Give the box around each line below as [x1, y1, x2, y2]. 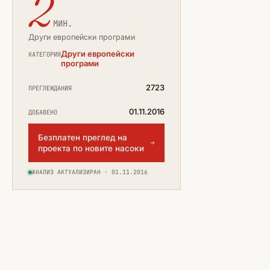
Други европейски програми [28, 33, 135, 42]
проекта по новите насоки [38, 143, 144, 153]
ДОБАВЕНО [28, 108, 57, 116]
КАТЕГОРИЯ [28, 50, 61, 58]
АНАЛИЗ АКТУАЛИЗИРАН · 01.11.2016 [32, 168, 148, 176]
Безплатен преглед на [38, 133, 127, 142]
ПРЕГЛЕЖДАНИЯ [28, 84, 72, 92]
